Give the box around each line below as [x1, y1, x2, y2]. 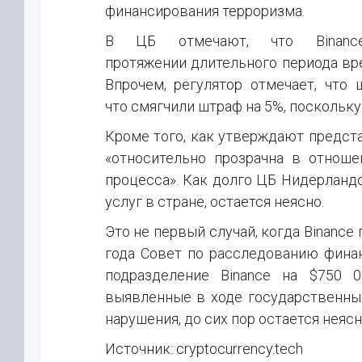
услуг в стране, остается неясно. [104, 193, 324, 210]
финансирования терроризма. [104, 2, 305, 19]
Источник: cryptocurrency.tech [104, 340, 303, 357]
